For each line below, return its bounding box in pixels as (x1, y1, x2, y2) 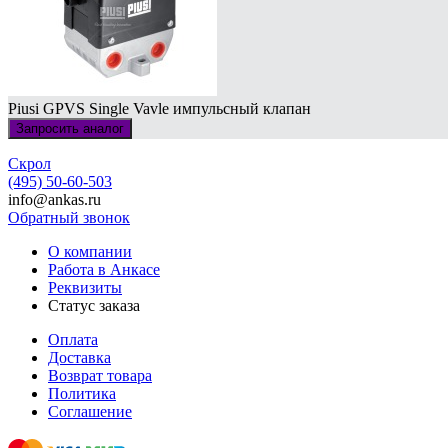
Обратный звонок (8, 208, 130, 226)
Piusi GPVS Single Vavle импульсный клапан (8, 99, 311, 117)
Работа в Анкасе (48, 260, 160, 278)
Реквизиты (48, 278, 122, 296)
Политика (48, 384, 116, 402)
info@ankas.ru (8, 190, 101, 208)
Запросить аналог (16, 120, 124, 136)
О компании (48, 242, 132, 260)
